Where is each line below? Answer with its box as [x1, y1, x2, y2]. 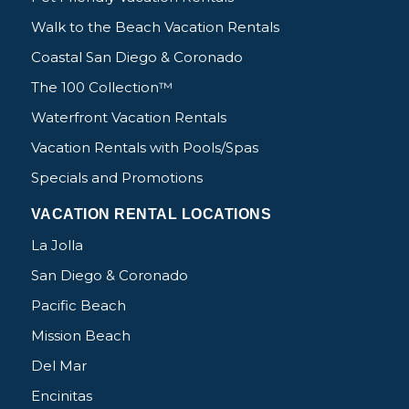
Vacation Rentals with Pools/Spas [30, 139, 258, 157]
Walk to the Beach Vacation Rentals [30, 18, 279, 37]
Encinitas [30, 386, 92, 404]
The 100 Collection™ [30, 79, 173, 97]
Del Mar [30, 356, 87, 374]
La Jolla [30, 236, 83, 254]
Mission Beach [30, 326, 131, 344]
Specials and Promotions [30, 169, 203, 187]
